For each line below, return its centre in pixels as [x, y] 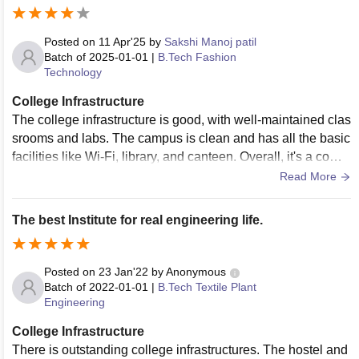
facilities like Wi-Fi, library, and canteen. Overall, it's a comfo [181, 156]
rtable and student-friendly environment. [124, 175]
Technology [73, 72]
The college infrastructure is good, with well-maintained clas [182, 119]
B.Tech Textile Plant [207, 287]
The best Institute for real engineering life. [137, 220]
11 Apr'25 [122, 41]
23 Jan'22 [123, 272]
